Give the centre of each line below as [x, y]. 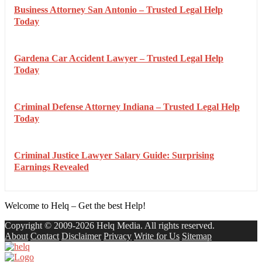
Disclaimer [81, 236]
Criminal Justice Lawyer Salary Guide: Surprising [114, 155]
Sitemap [197, 236]
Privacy [118, 236]
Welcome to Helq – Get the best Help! [75, 206]
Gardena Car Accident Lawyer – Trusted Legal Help [119, 58]
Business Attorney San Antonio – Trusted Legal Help [118, 10]
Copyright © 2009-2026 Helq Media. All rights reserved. [110, 225]
